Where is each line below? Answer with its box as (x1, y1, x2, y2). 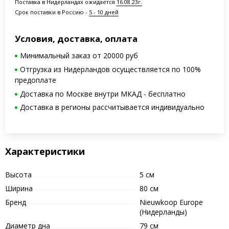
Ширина (5, 183, 33, 193)
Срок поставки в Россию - (15, 8, 89, 16)
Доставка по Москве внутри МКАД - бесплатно (20, 88, 186, 99)
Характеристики (5, 145, 85, 157)
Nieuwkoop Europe (139, 197, 203, 207)
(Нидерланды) (139, 207, 187, 217)
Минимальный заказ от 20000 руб (20, 51, 139, 61)
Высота (5, 169, 32, 179)
